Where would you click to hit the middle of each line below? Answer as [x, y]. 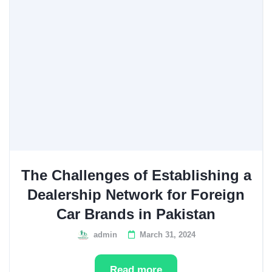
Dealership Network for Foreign [136, 195]
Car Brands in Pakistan [136, 214]
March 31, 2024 [167, 235]
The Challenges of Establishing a [136, 175]
